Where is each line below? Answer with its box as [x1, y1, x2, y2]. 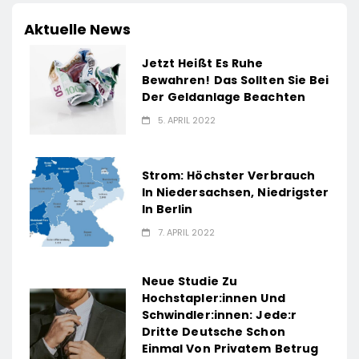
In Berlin [141, 200, 193, 217]
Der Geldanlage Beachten [141, 88, 305, 105]
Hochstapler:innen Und [141, 290, 285, 307]
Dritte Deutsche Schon [141, 324, 285, 341]
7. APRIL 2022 [157, 225, 215, 239]
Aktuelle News [24, 19, 131, 40]
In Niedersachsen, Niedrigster [141, 184, 329, 200]
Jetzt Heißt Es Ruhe [141, 54, 264, 71]
